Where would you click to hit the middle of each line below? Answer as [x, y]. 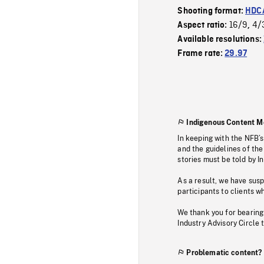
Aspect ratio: [203, 25]
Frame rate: [201, 53]
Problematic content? [224, 253]
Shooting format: [212, 11]
